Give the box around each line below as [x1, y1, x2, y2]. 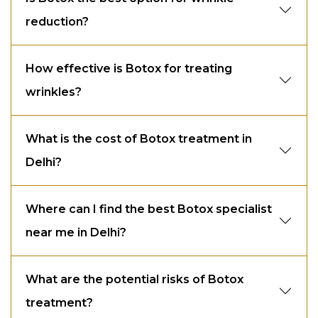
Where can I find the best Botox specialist [26, 202, 272, 216]
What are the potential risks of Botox [26, 272, 243, 286]
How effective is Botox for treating [26, 61, 232, 75]
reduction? [26, 14, 89, 28]
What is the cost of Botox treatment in [26, 131, 252, 146]
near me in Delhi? [26, 225, 126, 239]
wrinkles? [26, 84, 82, 99]
